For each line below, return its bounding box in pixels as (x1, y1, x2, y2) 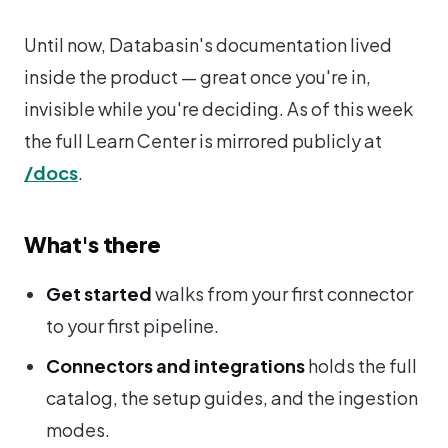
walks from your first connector (152, 282, 413, 305)
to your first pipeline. (46, 314, 219, 337)
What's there (24, 230, 162, 258)
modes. (46, 418, 110, 441)
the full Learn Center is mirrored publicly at (24, 129, 382, 152)
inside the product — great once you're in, (24, 65, 371, 88)
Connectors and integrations (46, 354, 305, 377)
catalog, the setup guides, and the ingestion (46, 386, 418, 409)
